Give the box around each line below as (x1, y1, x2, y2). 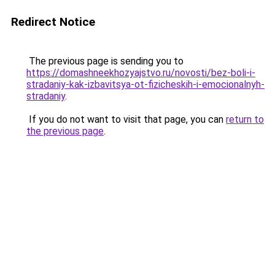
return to (226, 114, 264, 125)
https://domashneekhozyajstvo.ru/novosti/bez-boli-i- (26, 67, 255, 79)
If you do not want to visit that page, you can (26, 114, 226, 125)
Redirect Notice (11, 15, 95, 29)
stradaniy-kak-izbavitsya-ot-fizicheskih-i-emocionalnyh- (26, 79, 265, 90)
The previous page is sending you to (26, 55, 184, 67)
